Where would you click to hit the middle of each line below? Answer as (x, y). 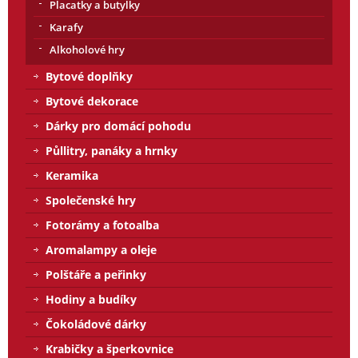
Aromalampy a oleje (101, 249)
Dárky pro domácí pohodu (118, 125)
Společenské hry (91, 200)
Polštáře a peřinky (96, 274)
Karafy (66, 27)
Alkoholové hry (87, 49)
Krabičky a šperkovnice (109, 348)
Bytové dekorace (92, 101)
